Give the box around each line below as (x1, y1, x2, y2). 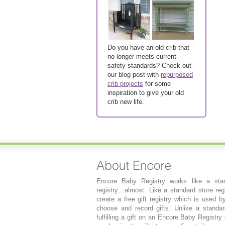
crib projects (107, 80, 143, 87)
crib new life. (107, 98, 144, 105)
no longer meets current (107, 53, 176, 60)
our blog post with (107, 71, 161, 78)
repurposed (161, 71, 193, 78)
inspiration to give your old (107, 89, 184, 96)
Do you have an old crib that (107, 44, 189, 51)
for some (143, 80, 171, 87)
